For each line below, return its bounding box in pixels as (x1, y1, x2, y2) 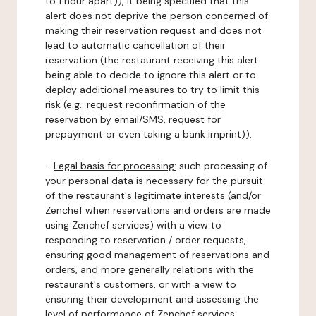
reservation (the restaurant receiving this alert (45, 54, 258, 66)
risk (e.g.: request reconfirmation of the (45, 98, 226, 111)
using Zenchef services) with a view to (45, 219, 221, 231)
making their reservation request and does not (45, 24, 262, 37)
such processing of (176, 159, 267, 172)
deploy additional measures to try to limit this (45, 83, 260, 96)
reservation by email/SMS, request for (45, 113, 221, 126)
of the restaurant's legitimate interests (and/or (45, 189, 261, 202)
